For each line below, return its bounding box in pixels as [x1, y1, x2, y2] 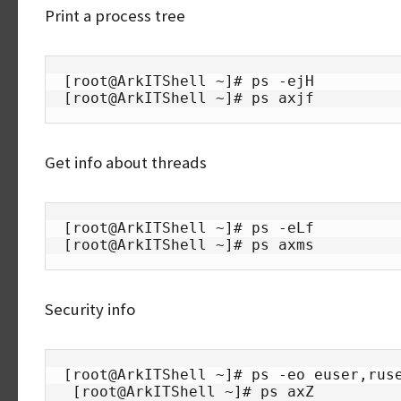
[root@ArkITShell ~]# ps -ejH [64, 73, 314, 90]
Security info [45, 299, 135, 320]
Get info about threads [45, 152, 207, 173]
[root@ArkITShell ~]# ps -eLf [64, 219, 314, 236]
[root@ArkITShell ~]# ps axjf [64, 90, 314, 107]
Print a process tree [45, 5, 185, 26]
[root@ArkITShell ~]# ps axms [64, 236, 314, 253]
